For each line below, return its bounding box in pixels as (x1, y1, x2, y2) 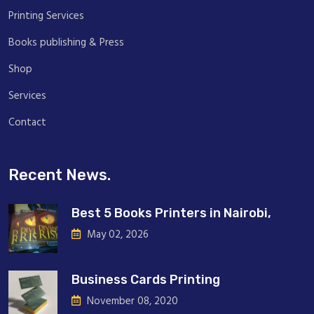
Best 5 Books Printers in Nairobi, (71, 205, 271, 221)
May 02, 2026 (84, 226, 149, 243)
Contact (8, 114, 46, 131)
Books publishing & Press (8, 34, 124, 51)
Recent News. (8, 165, 111, 184)
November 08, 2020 (84, 292, 178, 310)
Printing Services (8, 7, 84, 25)
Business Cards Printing (71, 271, 220, 287)
